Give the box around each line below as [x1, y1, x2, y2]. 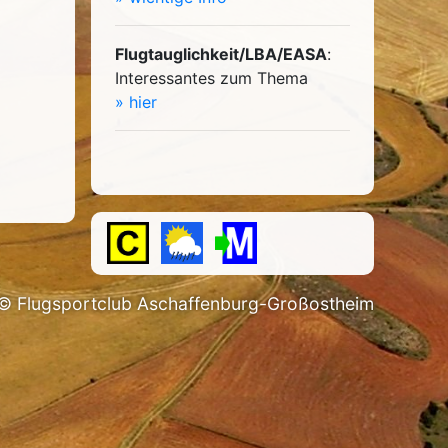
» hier [115, 92, 158, 112]
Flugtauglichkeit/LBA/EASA [115, 44, 328, 64]
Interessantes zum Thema [115, 68, 314, 88]
